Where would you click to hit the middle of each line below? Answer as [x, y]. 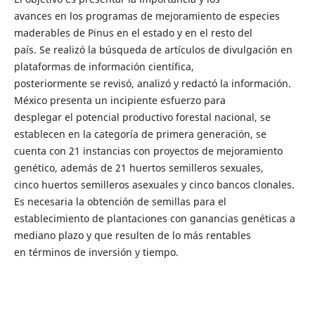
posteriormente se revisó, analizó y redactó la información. [152, 83]
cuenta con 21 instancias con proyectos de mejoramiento [148, 150]
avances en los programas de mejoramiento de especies [147, 15]
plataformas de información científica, [104, 66]
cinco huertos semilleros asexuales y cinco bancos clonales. [154, 184]
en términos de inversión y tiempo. [96, 252]
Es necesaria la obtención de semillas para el [120, 201]
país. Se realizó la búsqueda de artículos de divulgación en [153, 49]
